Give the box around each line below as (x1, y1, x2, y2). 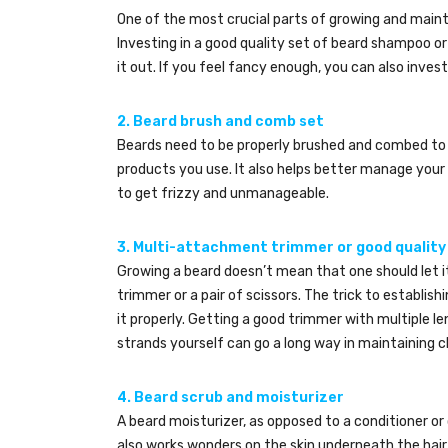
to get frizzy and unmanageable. (117, 184, 329, 202)
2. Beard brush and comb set (117, 112, 327, 130)
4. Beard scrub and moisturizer (117, 388, 347, 406)
